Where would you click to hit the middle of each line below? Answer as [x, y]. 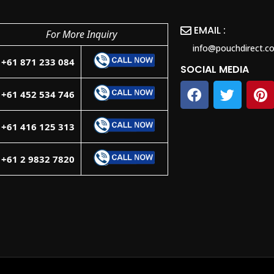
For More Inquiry [81, 35]
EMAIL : [210, 31]
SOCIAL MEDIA [214, 70]
